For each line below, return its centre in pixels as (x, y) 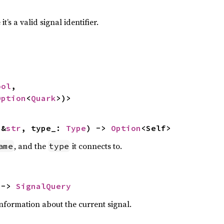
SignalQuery (43, 186)
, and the (31, 146)
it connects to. (96, 146)
